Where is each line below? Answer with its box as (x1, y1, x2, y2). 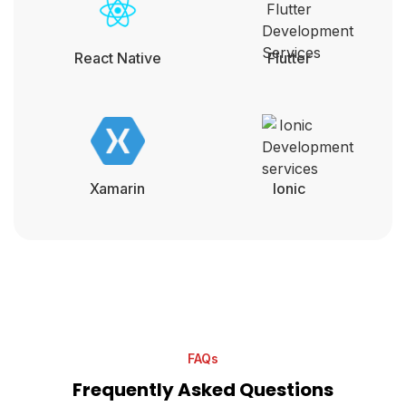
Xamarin (90, 179, 145, 198)
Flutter (266, 48, 311, 67)
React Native (73, 48, 161, 67)
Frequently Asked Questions (72, 376, 333, 402)
